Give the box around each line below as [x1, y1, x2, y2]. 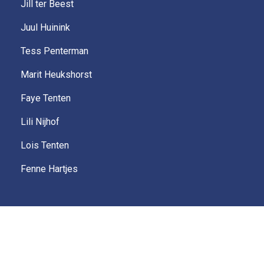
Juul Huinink [21, 22, 70, 34]
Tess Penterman [21, 45, 88, 57]
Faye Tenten [21, 93, 71, 104]
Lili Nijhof [21, 116, 60, 128]
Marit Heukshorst [21, 69, 92, 81]
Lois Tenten [21, 140, 69, 151]
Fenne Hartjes [21, 163, 78, 175]
